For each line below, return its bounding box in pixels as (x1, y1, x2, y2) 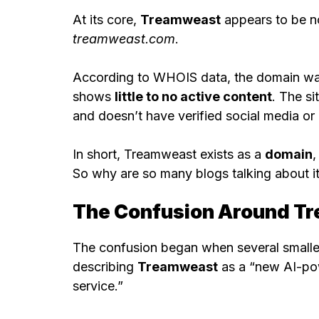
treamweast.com (73, 31, 175, 47)
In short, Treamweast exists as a (73, 147, 265, 162)
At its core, (73, 12, 140, 28)
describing (73, 258, 137, 274)
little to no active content (115, 89, 272, 105)
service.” (73, 278, 123, 293)
